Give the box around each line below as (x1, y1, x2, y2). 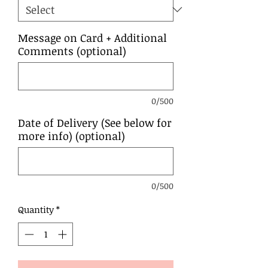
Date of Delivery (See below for (18, 115, 172, 130)
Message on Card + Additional (18, 31, 167, 45)
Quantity (18, 203, 54, 216)
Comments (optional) (18, 44, 126, 59)
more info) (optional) (18, 129, 125, 144)
